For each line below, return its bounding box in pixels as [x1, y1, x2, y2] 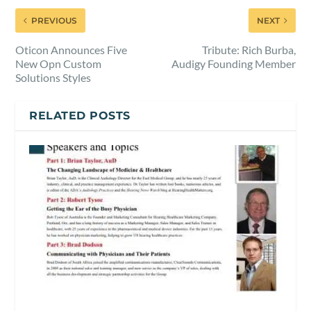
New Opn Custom [15, 56, 102, 70]
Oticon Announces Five [15, 42, 128, 56]
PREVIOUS [31, 15, 78, 26]
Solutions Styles [15, 70, 92, 84]
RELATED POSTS [29, 108, 131, 122]
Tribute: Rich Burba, [201, 42, 296, 56]
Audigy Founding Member [171, 56, 296, 70]
